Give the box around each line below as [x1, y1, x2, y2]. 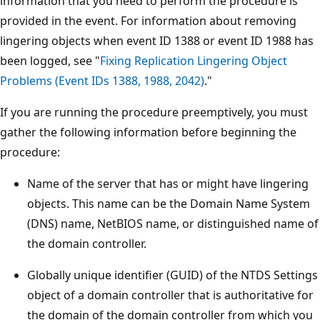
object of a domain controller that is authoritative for [27, 286, 314, 303]
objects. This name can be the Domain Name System [27, 195, 310, 211]
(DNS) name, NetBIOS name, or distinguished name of [27, 215, 319, 231]
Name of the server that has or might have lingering [27, 175, 309, 191]
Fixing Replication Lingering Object [100, 52, 287, 69]
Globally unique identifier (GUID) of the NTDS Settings [27, 266, 318, 283]
